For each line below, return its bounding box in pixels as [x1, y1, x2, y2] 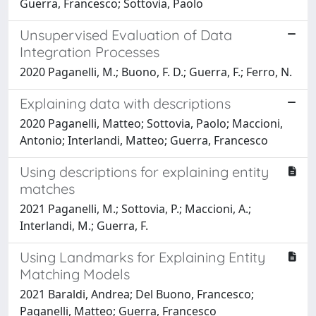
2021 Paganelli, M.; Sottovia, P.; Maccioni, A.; [20, 201, 251, 217]
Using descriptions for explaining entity [20, 163, 269, 181]
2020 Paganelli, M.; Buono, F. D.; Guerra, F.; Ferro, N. [20, 64, 292, 80]
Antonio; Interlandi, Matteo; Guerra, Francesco [20, 133, 268, 148]
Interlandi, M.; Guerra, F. [20, 218, 148, 233]
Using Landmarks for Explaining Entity [20, 248, 265, 266]
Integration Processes [20, 43, 159, 61]
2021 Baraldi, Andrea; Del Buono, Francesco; [20, 286, 254, 302]
